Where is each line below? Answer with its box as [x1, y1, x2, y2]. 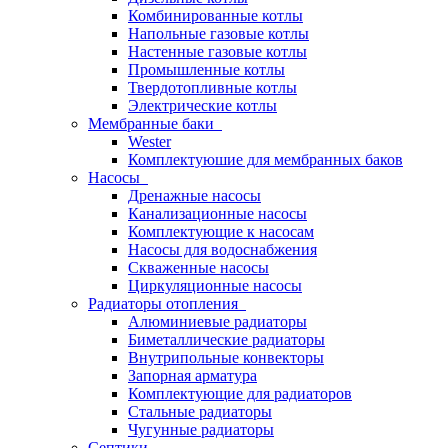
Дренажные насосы [128, 187, 261, 204]
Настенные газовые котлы [128, 43, 307, 60]
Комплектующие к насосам [128, 223, 314, 240]
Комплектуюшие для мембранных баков [128, 151, 403, 168]
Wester [128, 133, 171, 150]
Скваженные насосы [128, 259, 269, 276]
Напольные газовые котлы [128, 25, 309, 42]
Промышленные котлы [128, 61, 285, 78]
